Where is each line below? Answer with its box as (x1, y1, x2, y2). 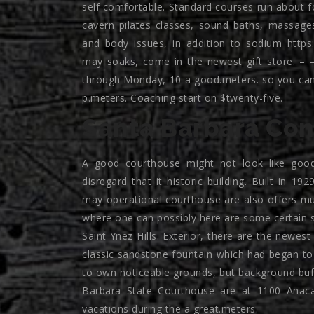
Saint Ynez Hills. (82, 229, 159, 243)
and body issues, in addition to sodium (82, 36, 287, 50)
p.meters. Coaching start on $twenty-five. (82, 91, 283, 104)
